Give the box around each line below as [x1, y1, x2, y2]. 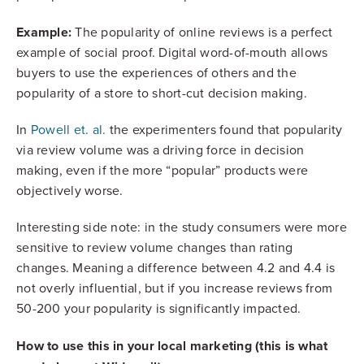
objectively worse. [16, 182, 127, 199]
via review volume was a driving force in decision [16, 141, 305, 158]
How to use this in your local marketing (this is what [16, 336, 328, 355]
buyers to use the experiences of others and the [16, 64, 297, 81]
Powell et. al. [30, 121, 106, 138]
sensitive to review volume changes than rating [16, 239, 293, 256]
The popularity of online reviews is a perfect [71, 24, 333, 41]
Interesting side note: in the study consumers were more [16, 219, 347, 236]
